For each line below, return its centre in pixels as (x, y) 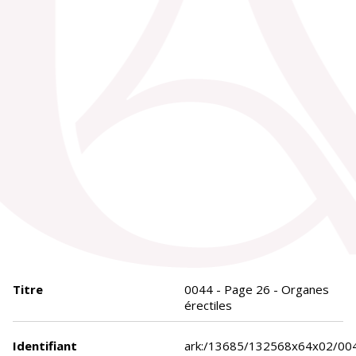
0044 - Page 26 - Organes (257, 290)
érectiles (208, 306)
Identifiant (45, 346)
